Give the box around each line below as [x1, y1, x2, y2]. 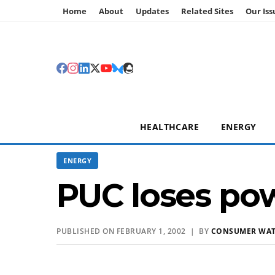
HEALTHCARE [140, 121, 199, 133]
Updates [136, 6, 169, 17]
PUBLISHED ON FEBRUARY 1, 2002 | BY [56, 226, 211, 236]
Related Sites [181, 6, 233, 17]
